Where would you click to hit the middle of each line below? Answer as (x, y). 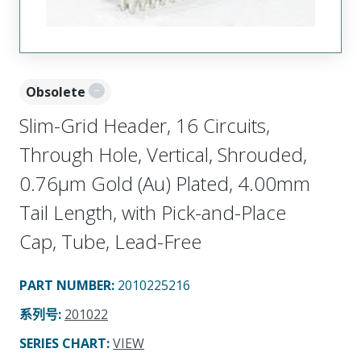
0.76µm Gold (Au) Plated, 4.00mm (165, 183)
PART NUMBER (65, 285)
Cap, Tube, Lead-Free (110, 241)
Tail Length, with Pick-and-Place (153, 212)
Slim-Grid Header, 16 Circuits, (145, 125)
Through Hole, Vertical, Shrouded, (163, 154)
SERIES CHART (63, 343)
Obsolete (56, 91)
